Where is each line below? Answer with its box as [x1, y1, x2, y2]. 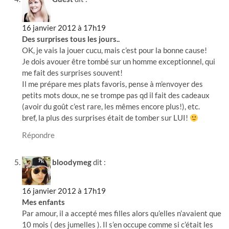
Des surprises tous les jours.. [22, 34, 120, 44]
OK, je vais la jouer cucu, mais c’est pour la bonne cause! [22, 45, 208, 55]
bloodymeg [52, 157, 92, 167]
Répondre [22, 130, 55, 140]
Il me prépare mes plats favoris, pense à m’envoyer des [22, 79, 203, 89]
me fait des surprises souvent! [22, 68, 123, 78]
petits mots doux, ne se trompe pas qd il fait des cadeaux [22, 90, 210, 100]
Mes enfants [22, 197, 65, 207]
